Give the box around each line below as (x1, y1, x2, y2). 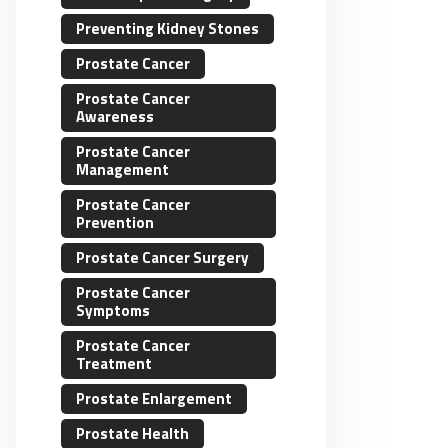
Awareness (76, 105, 154, 129)
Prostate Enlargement (76, 387, 232, 411)
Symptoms (76, 299, 150, 323)
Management (76, 158, 169, 182)
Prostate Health (76, 422, 189, 446)
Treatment (76, 352, 152, 376)
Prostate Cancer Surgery (76, 246, 249, 270)
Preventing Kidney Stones (76, 17, 259, 41)
